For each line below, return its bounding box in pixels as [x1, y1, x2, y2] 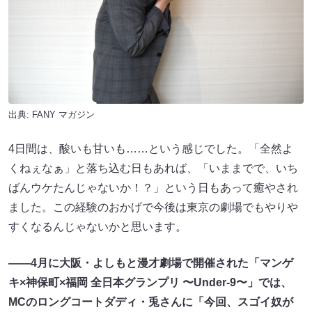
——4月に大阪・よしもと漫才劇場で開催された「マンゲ [8, 256, 293, 269]
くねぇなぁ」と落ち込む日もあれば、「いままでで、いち [8, 162, 298, 174]
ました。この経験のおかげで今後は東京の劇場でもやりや [8, 201, 298, 213]
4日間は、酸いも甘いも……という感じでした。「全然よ [8, 142, 293, 155]
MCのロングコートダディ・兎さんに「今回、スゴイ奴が [8, 295, 293, 308]
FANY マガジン [32, 109, 95, 120]
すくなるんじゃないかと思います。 [8, 220, 187, 233]
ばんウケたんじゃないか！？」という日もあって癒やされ [8, 181, 298, 194]
